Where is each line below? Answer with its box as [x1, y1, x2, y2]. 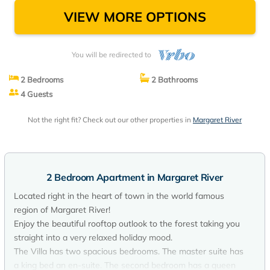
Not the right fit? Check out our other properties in [28, 115, 193, 125]
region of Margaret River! [14, 204, 110, 216]
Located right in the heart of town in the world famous [14, 190, 224, 202]
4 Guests [19, 89, 52, 99]
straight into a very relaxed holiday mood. [14, 232, 172, 243]
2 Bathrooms [149, 75, 198, 85]
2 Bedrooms [19, 75, 63, 85]
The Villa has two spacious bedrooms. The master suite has [14, 246, 243, 257]
